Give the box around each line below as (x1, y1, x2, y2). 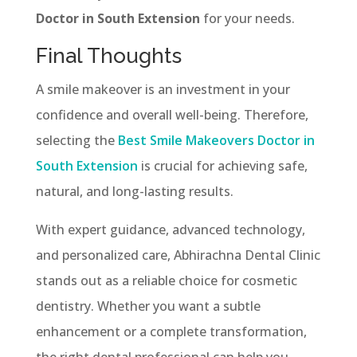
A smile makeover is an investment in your (35, 80, 290, 98)
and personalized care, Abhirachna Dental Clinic (35, 245, 320, 264)
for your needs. (199, 9, 295, 27)
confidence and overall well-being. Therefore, (35, 105, 308, 124)
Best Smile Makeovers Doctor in (117, 131, 315, 149)
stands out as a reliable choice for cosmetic (35, 271, 297, 289)
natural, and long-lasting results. (35, 182, 233, 200)
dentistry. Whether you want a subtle (35, 296, 261, 315)
